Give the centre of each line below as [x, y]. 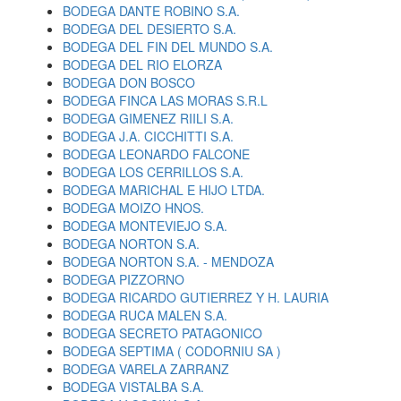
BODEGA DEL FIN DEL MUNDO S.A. [168, 47]
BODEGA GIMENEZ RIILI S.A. [148, 118]
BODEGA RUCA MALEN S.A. [145, 315]
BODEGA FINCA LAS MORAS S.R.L [165, 100]
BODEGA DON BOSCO [129, 82]
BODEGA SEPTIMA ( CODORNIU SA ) [172, 351]
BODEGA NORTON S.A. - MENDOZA [168, 261]
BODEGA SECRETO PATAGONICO [162, 333]
